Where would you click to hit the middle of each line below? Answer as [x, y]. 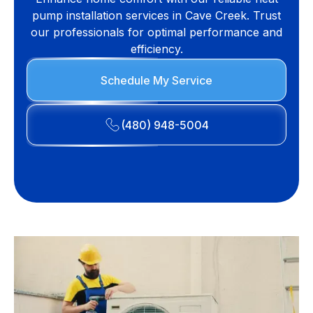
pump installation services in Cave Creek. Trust [156, 15]
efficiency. [156, 49]
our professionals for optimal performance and [156, 32]
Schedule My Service [156, 80]
